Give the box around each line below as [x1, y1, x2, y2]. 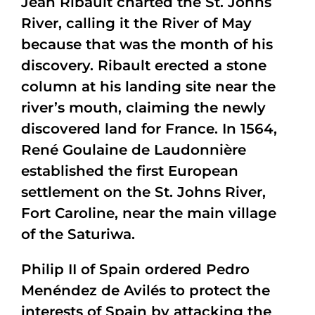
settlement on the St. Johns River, [21, 184, 266, 200]
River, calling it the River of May [21, 15, 252, 32]
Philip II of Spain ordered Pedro [21, 261, 250, 278]
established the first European [21, 162, 238, 179]
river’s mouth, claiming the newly [21, 99, 266, 116]
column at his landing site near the [21, 78, 276, 95]
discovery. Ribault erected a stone [21, 57, 266, 74]
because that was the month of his [21, 36, 273, 53]
